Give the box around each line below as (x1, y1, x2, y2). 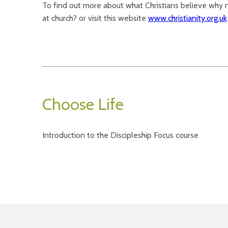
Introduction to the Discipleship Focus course (42, 130, 198, 140)
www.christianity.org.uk (148, 13, 227, 23)
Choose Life (42, 94, 124, 114)
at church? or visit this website (42, 13, 148, 23)
